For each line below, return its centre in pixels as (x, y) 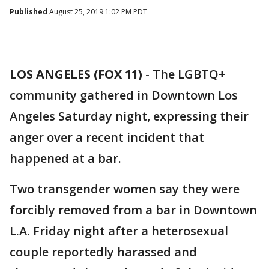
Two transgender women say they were (125, 189)
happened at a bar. (67, 158)
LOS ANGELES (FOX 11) (76, 74)
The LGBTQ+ (189, 74)
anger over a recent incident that (107, 137)
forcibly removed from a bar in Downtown (133, 210)
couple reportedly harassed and (103, 252)
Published (29, 12)
